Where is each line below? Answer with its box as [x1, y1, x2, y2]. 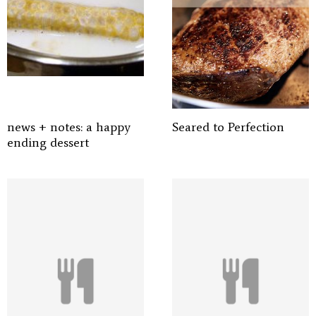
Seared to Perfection [172, 119, 284, 135]
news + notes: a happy [7, 119, 130, 135]
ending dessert [7, 135, 89, 150]
